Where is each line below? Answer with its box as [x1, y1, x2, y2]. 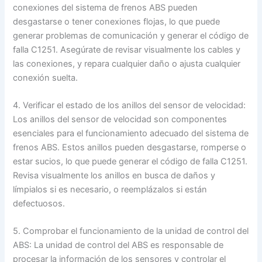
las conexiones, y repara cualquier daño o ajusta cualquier [13, 58, 241, 69]
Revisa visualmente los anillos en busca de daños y [13, 170, 216, 181]
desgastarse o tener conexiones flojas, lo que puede [13, 16, 220, 27]
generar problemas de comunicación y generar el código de [13, 30, 249, 41]
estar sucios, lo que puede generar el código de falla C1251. [13, 156, 248, 167]
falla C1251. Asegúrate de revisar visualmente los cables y [13, 44, 241, 55]
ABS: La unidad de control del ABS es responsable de [13, 240, 224, 251]
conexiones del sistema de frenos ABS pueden [13, 2, 198, 13]
